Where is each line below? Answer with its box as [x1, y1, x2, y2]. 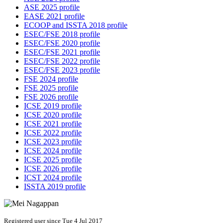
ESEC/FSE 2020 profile [24, 39, 100, 48]
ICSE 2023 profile [24, 137, 82, 146]
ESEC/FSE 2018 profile [24, 30, 100, 39]
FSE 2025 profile [24, 84, 78, 93]
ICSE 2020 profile [24, 111, 82, 119]
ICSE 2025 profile [24, 155, 82, 164]
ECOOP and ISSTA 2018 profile [24, 21, 127, 30]
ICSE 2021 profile [24, 119, 82, 128]
